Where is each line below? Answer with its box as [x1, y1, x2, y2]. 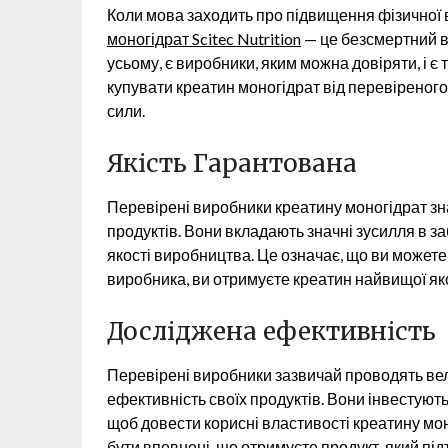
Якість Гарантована [107, 148, 357, 179]
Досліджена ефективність [107, 316, 436, 347]
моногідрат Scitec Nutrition [107, 29, 301, 48]
